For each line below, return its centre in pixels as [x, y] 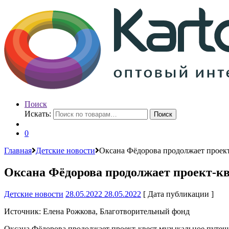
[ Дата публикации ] [177, 194]
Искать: [38, 114]
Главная [18, 151]
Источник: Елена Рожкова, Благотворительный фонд [97, 211]
